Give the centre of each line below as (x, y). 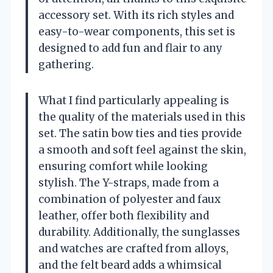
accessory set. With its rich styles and (136, 15)
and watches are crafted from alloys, (133, 248)
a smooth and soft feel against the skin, (142, 150)
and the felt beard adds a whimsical (130, 265)
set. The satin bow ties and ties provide (140, 133)
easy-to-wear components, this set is (137, 31)
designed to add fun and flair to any (130, 48)
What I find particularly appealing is (134, 100)
